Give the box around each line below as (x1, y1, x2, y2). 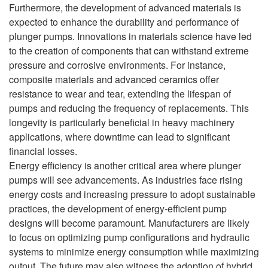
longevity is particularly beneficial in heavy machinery (9, 115, 234, 129)
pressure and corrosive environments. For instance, (9, 57, 226, 72)
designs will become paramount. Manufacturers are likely (9, 215, 249, 230)
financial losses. (9, 144, 77, 158)
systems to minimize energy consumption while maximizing (9, 244, 259, 258)
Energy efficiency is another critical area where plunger (9, 158, 241, 172)
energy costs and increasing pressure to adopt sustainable (9, 187, 255, 201)
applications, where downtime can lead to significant (9, 129, 230, 144)
